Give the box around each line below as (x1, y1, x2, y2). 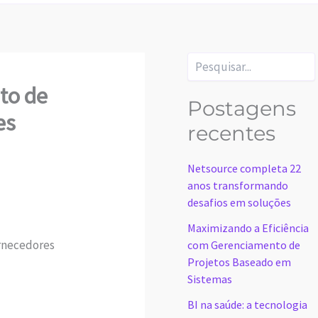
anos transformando (187, 178, 288, 193)
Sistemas (187, 272, 232, 287)
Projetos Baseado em (187, 255, 291, 270)
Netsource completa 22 (187, 161, 301, 176)
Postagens (187, 96, 296, 121)
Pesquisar (187, 52, 229, 65)
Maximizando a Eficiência (187, 221, 309, 236)
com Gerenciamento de (187, 238, 300, 253)
